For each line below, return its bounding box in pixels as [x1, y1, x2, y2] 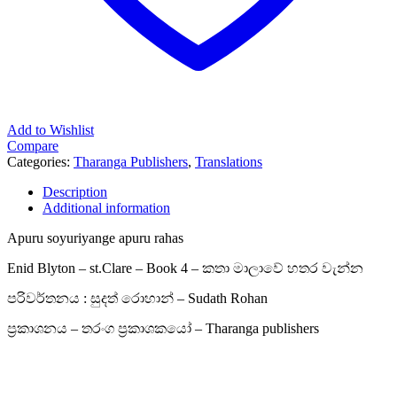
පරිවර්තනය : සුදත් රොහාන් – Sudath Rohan [7, 290, 268, 306]
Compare [7, 137, 58, 153]
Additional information [43, 199, 170, 215]
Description [43, 183, 107, 199]
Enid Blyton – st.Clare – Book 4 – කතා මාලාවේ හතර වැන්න [7, 260, 363, 276]
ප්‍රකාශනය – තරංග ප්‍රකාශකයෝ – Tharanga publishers [7, 320, 319, 336]
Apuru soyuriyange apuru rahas [7, 230, 183, 245]
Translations [195, 153, 262, 169]
